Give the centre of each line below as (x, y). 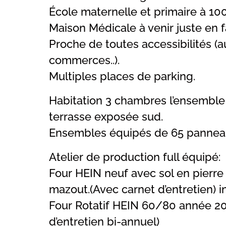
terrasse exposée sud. (106, 117)
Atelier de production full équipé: (135, 157)
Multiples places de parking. (122, 76)
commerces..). (84, 60)
